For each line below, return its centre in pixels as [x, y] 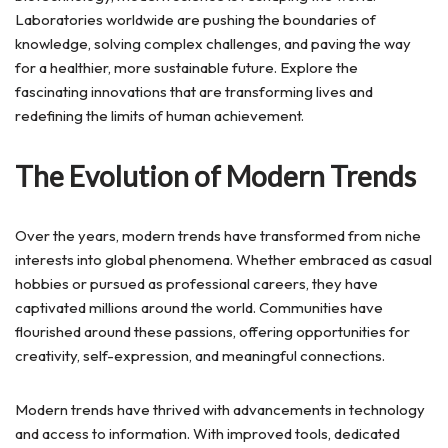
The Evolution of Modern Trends [215, 176]
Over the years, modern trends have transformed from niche [218, 235]
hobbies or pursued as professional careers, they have [196, 283]
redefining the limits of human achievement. [159, 115]
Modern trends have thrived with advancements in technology [220, 409]
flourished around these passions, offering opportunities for [212, 331]
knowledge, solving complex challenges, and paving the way [213, 43]
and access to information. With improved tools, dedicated [207, 433]
